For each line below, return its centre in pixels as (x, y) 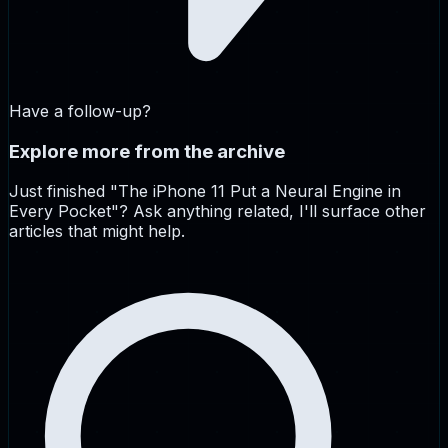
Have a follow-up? (80, 110)
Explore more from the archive (147, 151)
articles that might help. (97, 231)
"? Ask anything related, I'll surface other (268, 211)
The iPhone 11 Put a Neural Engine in (259, 191)
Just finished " (63, 191)
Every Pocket (60, 211)
